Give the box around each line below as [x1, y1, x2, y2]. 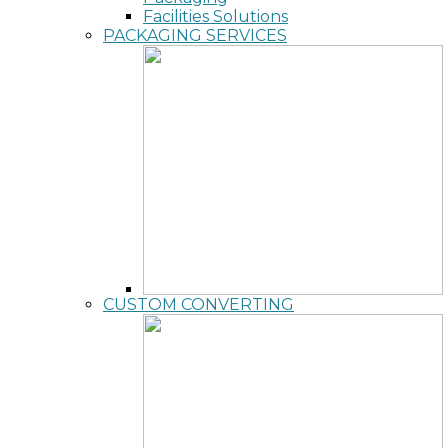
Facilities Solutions [143, 7, 288, 26]
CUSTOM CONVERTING [103, 295, 294, 314]
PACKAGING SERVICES [103, 26, 287, 45]
